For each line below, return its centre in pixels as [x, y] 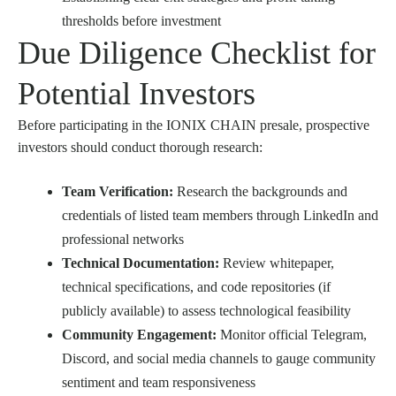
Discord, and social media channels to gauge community [219, 359]
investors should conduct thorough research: [140, 148]
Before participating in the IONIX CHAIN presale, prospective [194, 126]
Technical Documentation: [141, 263]
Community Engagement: [139, 335]
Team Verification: [118, 192]
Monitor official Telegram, [292, 335]
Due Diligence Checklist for [197, 53]
